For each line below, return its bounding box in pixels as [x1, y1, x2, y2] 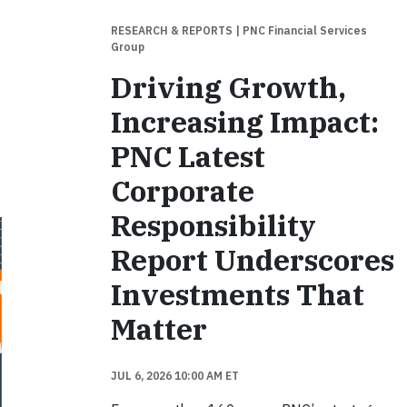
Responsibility [110, 206, 316, 244]
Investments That [110, 275, 364, 313]
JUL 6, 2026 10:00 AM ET [110, 369, 239, 382]
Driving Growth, [110, 68, 346, 106]
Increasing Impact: [110, 103, 379, 141]
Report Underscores [110, 241, 394, 279]
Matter [110, 310, 207, 348]
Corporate [110, 172, 254, 210]
